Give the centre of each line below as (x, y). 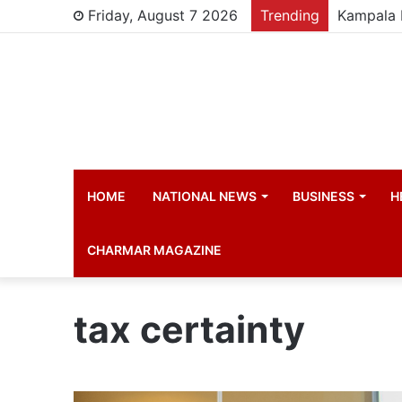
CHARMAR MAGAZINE (155, 250)
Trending (290, 15)
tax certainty (190, 329)
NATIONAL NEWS (205, 196)
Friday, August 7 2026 (161, 15)
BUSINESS (324, 196)
